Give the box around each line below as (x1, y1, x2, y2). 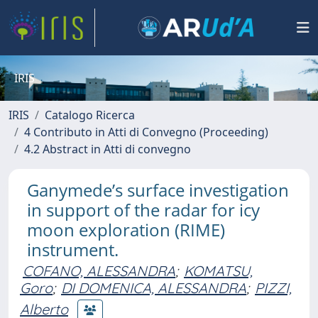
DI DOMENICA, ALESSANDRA (61, 279, 246, 297)
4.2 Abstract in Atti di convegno (24, 141, 191, 157)
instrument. (27, 238, 119, 261)
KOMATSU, (184, 262, 253, 280)
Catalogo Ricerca (45, 107, 135, 123)
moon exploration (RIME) (27, 218, 225, 241)
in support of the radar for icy (27, 198, 260, 221)
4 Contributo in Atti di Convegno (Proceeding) (24, 124, 268, 140)
